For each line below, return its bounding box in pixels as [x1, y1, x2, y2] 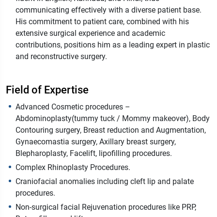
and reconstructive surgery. [15, 52, 107, 62]
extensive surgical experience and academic [15, 29, 165, 38]
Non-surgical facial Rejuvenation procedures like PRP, [15, 202, 196, 212]
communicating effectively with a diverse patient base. [15, 5, 201, 15]
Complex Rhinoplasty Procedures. [15, 163, 130, 172]
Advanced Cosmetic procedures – [15, 102, 130, 112]
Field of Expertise [6, 84, 89, 96]
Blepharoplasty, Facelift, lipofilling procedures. [15, 149, 172, 158]
